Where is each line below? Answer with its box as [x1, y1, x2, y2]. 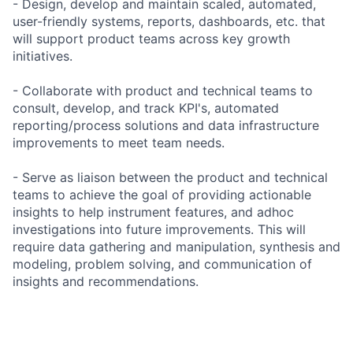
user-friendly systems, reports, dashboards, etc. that [13, 13, 325, 29]
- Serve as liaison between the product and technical [13, 169, 328, 185]
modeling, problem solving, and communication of [13, 255, 312, 272]
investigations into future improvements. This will [13, 221, 306, 237]
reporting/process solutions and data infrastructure [13, 117, 319, 133]
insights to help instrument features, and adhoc [13, 203, 294, 220]
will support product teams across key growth [13, 30, 290, 46]
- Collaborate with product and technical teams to [13, 82, 313, 98]
